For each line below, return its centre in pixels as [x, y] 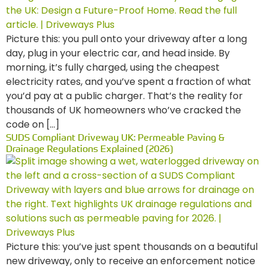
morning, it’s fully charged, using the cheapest [113, 67]
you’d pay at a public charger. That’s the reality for [124, 96]
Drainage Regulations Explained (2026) [90, 148]
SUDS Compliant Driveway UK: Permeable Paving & [115, 137]
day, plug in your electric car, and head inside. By [118, 53]
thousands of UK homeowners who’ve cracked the [123, 110]
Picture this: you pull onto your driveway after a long [126, 39]
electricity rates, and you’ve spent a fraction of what [129, 82]
